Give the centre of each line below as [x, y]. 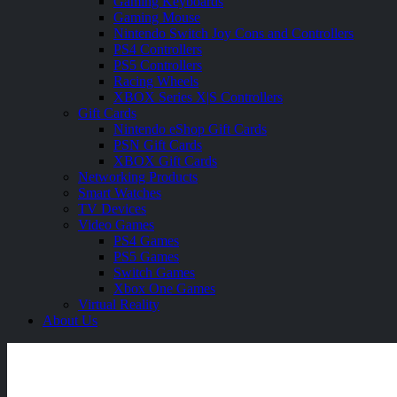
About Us [70, 320]
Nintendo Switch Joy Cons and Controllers [234, 33]
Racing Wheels [156, 81]
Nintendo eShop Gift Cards [190, 128]
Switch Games [154, 272]
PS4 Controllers [158, 49]
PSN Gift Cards [158, 144]
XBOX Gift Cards [165, 160]
